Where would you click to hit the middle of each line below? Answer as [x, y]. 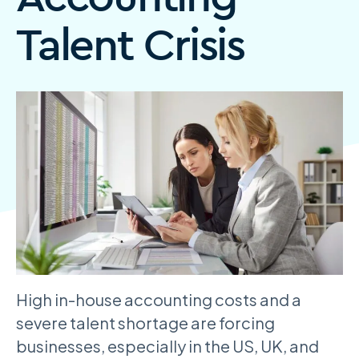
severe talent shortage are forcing [145, 323]
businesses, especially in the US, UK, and [167, 346]
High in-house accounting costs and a [159, 300]
